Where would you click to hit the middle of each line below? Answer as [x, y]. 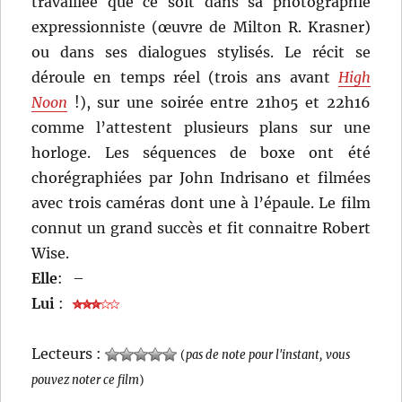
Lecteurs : [69, 353]
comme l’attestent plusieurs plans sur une [201, 127]
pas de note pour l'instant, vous [268, 354]
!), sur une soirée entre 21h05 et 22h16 [219, 102]
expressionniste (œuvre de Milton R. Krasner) [201, 26]
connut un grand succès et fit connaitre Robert [201, 227]
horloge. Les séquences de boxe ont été [201, 152]
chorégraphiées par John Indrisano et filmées [201, 177]
